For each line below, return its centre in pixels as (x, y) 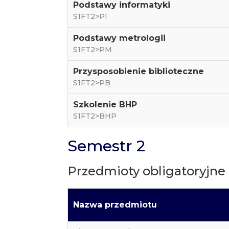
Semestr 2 (106, 146)
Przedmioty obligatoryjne (146, 171)
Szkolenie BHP (105, 105)
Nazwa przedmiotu (115, 205)
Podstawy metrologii (119, 38)
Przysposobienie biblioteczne (138, 71)
